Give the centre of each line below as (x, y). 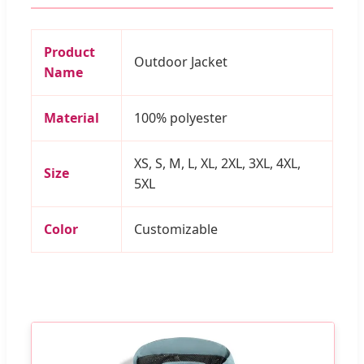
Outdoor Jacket (181, 62)
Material (71, 118)
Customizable (176, 230)
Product (69, 52)
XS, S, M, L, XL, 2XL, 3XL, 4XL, (217, 164)
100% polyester (181, 118)
